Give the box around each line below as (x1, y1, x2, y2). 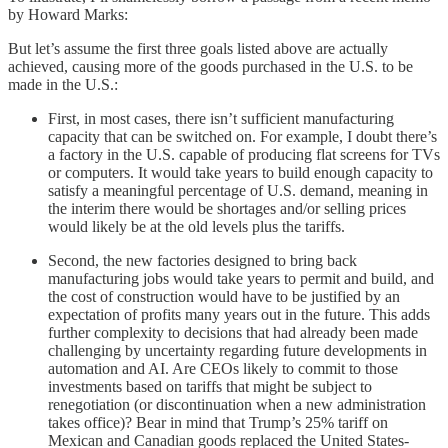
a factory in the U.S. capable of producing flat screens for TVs (48, 145, 440, 163)
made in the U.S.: (8, 75, 118, 93)
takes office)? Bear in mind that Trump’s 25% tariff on (48, 413, 388, 431)
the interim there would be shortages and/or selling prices (48, 199, 406, 217)
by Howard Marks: (8, 5, 128, 23)
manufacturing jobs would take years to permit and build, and (48, 269, 434, 287)
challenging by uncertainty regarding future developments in (48, 341, 427, 359)
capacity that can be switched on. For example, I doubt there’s (48, 127, 437, 145)
